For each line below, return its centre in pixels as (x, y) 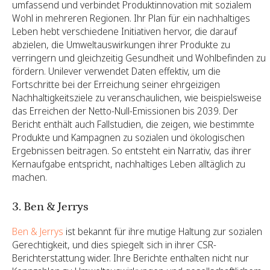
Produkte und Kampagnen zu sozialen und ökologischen (128, 137)
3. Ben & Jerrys (50, 206)
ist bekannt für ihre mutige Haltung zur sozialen (163, 231)
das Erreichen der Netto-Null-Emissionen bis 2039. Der (125, 111)
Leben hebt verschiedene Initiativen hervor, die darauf (124, 31)
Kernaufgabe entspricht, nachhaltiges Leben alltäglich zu (129, 164)
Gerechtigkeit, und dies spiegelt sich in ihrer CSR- (114, 244)
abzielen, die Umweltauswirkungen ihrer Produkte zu (121, 44)
